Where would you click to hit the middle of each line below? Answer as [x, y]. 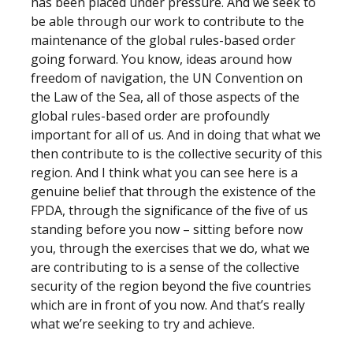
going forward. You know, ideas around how [161, 59]
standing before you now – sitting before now [167, 229]
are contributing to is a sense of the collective [165, 267]
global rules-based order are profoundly [150, 116]
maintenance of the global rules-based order [163, 40]
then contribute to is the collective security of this [176, 154]
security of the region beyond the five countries [171, 286]
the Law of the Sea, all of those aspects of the [165, 97]
